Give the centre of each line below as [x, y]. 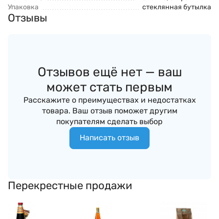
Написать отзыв [109, 138]
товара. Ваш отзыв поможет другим [109, 110]
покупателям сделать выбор [109, 121]
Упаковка [23, 7]
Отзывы [28, 18]
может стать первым [109, 87]
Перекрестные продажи [70, 185]
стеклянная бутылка [177, 7]
